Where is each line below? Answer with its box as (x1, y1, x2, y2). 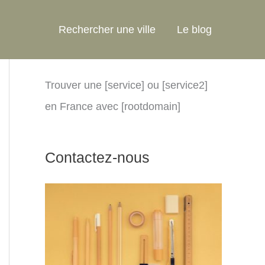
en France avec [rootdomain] (45, 101, 180, 112)
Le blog (177, 24, 212, 35)
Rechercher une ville (59, 24, 156, 35)
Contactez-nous (45, 149, 150, 166)
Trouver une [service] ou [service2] (45, 79, 208, 91)
